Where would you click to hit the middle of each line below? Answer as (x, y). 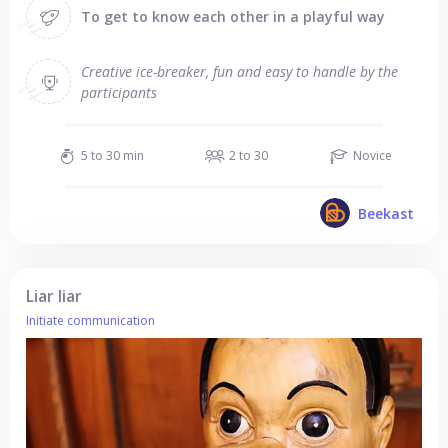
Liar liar (54, 296)
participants (119, 92)
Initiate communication (90, 320)
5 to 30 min (112, 155)
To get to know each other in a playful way (233, 16)
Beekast (386, 213)
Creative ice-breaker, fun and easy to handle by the (239, 71)
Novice (372, 155)
